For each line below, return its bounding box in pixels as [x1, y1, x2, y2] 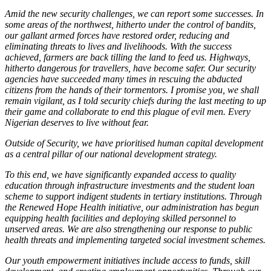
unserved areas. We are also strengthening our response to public [5, 223, 252, 234]
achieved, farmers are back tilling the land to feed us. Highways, [5, 51, 250, 62]
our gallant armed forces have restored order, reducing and [5, 30, 229, 41]
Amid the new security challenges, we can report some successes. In [5, 8, 264, 19]
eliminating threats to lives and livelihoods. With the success [5, 41, 232, 51]
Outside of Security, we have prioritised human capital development [5, 137, 263, 148]
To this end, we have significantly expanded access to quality [5, 169, 236, 180]
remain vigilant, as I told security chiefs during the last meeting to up [5, 95, 266, 106]
